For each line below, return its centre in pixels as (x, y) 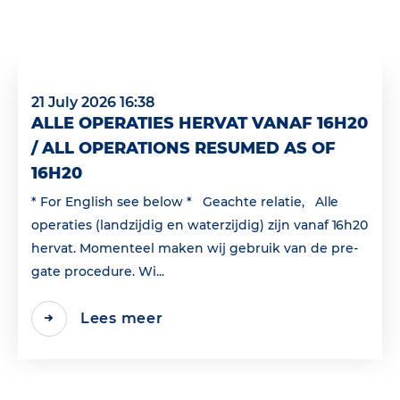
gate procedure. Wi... (98, 271)
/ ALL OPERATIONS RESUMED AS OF (183, 148)
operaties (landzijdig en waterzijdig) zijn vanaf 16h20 (200, 225)
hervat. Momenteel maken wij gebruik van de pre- (195, 248)
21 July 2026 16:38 (93, 102)
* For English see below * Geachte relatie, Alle (185, 201)
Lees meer (122, 319)
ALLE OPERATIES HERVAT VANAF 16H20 (200, 123)
